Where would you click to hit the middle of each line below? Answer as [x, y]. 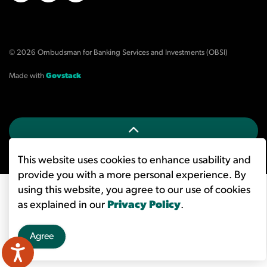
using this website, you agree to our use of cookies [134, 190]
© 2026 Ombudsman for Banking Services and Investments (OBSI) [118, 53]
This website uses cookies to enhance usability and [134, 161]
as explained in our [63, 205]
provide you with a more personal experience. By [132, 176]
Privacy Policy [144, 205]
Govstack [63, 76]
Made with [27, 76]
